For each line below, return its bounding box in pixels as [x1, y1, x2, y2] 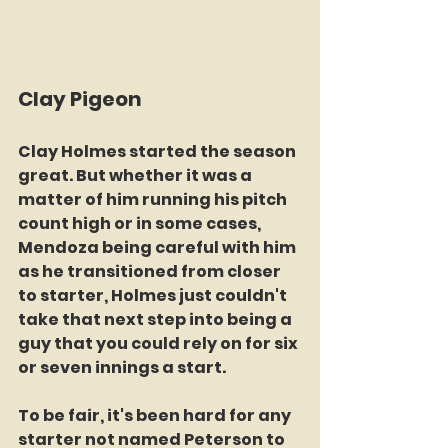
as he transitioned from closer [18, 260, 284, 283]
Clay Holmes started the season [18, 140, 299, 163]
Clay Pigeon [18, 85, 142, 113]
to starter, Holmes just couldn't [18, 284, 290, 307]
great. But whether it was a [18, 164, 255, 187]
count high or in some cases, [18, 212, 264, 235]
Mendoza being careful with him [18, 236, 299, 259]
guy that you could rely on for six [18, 332, 301, 355]
